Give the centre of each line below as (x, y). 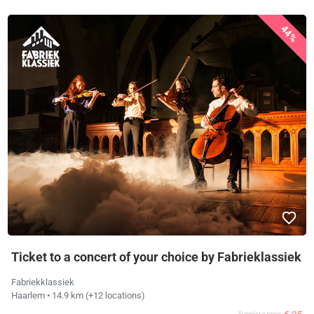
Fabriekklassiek (43, 282)
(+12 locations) (115, 296)
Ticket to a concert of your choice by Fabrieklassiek (157, 257)
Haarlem (29, 296)
